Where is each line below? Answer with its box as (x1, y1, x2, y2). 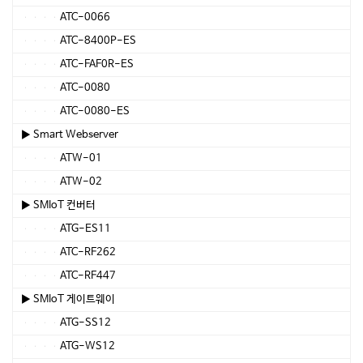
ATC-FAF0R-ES (21, 58, 134, 70)
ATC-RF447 (21, 270, 116, 282)
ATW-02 (21, 176, 102, 188)
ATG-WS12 (21, 340, 115, 352)
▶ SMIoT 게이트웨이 (21, 293, 115, 305)
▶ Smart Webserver (21, 129, 118, 141)
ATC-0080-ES (21, 105, 130, 117)
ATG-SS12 (21, 317, 111, 329)
